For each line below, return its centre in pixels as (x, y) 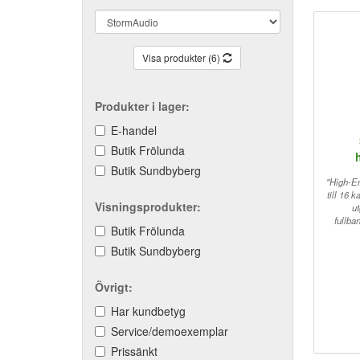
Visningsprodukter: (148, 207)
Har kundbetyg (148, 311)
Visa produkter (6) (183, 57)
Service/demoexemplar (170, 331)
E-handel (134, 130)
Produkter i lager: (142, 106)
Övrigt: (114, 287)
